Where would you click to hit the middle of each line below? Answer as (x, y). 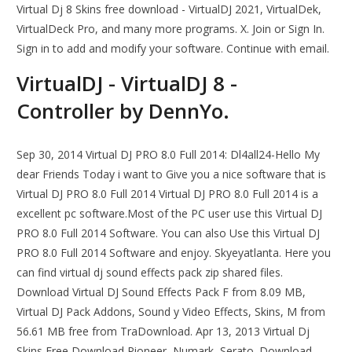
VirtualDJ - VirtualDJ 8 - (127, 84)
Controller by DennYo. (123, 111)
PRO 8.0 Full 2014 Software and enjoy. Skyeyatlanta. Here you (174, 253)
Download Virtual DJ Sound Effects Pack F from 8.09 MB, (161, 292)
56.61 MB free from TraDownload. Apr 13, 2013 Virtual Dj (163, 332)
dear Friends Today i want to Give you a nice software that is (172, 174)
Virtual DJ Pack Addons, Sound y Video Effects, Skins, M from (171, 312)
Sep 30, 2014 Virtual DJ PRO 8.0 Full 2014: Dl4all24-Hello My (169, 155)
